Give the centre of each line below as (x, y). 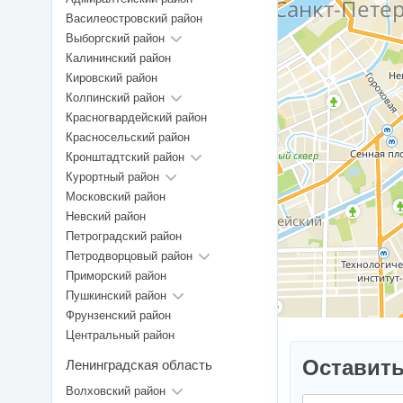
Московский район (116, 197)
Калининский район (118, 58)
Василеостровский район (134, 19)
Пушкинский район (116, 296)
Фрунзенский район (118, 316)
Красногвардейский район (136, 118)
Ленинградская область (139, 365)
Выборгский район (115, 39)
